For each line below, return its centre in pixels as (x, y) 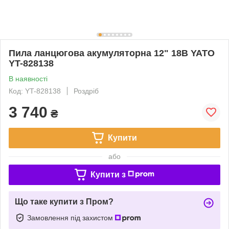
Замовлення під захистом (71, 217)
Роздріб (86, 91)
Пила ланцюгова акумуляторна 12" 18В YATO (112, 53)
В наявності (28, 78)
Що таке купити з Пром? (64, 201)
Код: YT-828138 (35, 91)
